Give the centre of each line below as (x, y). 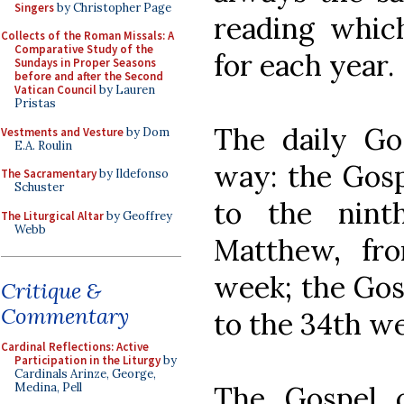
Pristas (35, 103)
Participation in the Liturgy (87, 360)
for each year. (304, 65)
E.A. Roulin (43, 145)
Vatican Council (55, 90)
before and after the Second (89, 76)
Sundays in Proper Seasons (85, 63)
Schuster (39, 187)
